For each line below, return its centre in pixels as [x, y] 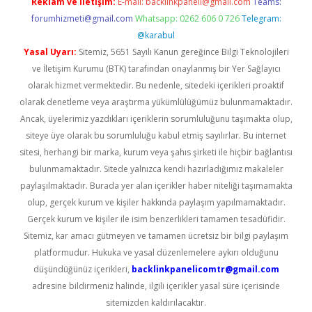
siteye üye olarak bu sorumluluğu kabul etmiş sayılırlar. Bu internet [156, 135]
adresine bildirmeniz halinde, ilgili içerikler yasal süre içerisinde [156, 286]
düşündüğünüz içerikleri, [82, 269]
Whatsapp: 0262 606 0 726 [187, 18]
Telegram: [261, 18]
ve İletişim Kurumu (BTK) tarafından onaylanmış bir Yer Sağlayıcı [156, 69]
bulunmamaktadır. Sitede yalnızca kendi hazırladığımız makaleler [156, 169]
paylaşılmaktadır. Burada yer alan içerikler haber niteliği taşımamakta [156, 186]
